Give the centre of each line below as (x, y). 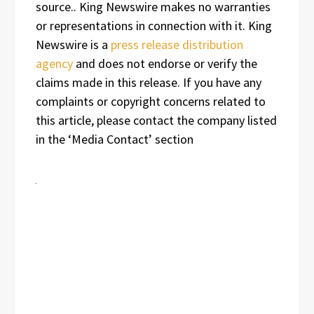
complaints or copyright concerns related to (151, 102)
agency (54, 64)
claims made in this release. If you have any (149, 83)
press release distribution (177, 45)
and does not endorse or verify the (165, 64)
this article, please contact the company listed (156, 121)
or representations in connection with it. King (154, 26)
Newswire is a (73, 45)
